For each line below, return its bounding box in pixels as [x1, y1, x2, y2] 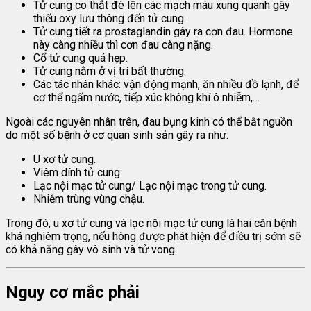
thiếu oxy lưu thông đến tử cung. [33, 11, 186, 25]
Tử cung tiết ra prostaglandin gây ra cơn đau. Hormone [33, 24, 293, 38]
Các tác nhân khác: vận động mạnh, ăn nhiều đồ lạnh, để [33, 77, 299, 91]
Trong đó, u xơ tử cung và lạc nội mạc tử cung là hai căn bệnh [6, 216, 297, 230]
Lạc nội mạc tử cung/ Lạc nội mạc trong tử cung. [33, 178, 267, 192]
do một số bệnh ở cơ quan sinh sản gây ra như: [6, 128, 228, 142]
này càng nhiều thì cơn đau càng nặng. [33, 37, 213, 51]
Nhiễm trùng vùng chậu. [33, 192, 144, 205]
